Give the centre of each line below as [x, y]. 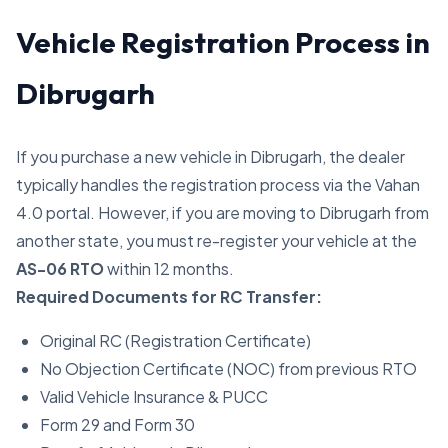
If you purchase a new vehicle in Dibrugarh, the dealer [210, 156]
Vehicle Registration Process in [223, 42]
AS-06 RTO [60, 268]
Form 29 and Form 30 [117, 424]
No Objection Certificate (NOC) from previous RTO [228, 368]
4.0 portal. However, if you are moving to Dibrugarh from [222, 212]
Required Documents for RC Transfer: [169, 296]
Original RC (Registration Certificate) [175, 340]
